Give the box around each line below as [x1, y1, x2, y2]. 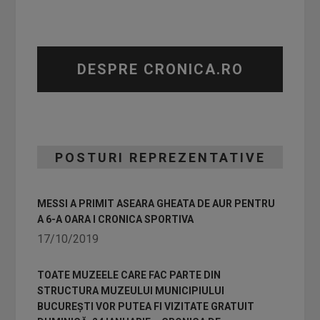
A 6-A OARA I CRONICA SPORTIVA [37, 214, 194, 225]
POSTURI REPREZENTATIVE [54, 150, 266, 165]
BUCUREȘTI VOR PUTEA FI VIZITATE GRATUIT [37, 301, 255, 312]
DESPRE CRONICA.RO [76, 61, 244, 78]
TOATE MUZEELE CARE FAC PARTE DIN [37, 269, 221, 281]
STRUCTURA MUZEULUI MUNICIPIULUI [37, 285, 225, 296]
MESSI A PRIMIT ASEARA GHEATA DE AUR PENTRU [37, 198, 276, 209]
